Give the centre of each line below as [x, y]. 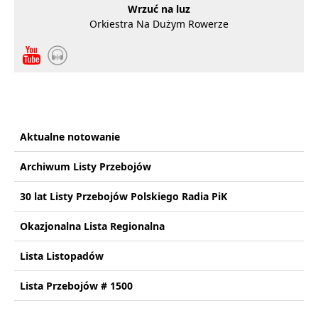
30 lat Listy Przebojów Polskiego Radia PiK [124, 196]
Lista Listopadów [62, 256]
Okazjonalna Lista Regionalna [92, 226]
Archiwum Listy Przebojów [86, 166]
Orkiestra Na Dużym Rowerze [159, 24]
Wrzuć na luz [159, 9]
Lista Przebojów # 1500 [76, 286]
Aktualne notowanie [70, 137]
